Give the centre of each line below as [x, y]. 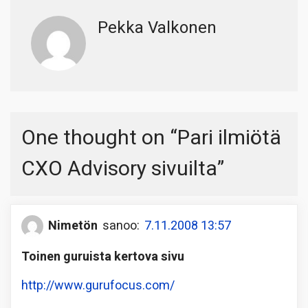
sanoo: [121, 226]
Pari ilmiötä [229, 138]
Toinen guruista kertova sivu [103, 256]
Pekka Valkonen [157, 27]
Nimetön [73, 226]
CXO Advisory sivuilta [119, 169]
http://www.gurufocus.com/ [98, 285]
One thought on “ [99, 138]
